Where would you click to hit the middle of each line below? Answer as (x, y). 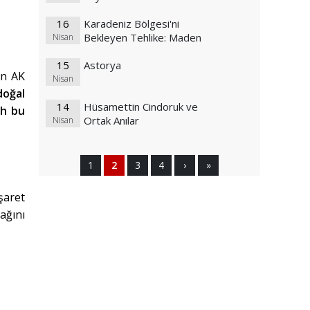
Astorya (102, 65)
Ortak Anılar (111, 121)
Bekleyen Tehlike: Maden (143, 38)
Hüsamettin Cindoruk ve (141, 107)
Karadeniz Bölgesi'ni (131, 24)
